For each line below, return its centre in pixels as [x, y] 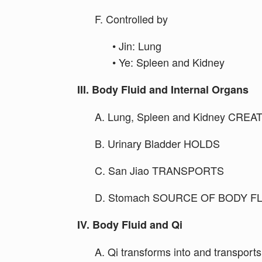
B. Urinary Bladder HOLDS [157, 143]
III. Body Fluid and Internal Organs [163, 89]
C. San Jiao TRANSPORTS [159, 170]
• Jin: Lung [137, 46]
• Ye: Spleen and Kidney [168, 62]
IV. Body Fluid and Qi [130, 225]
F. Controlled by [131, 19]
